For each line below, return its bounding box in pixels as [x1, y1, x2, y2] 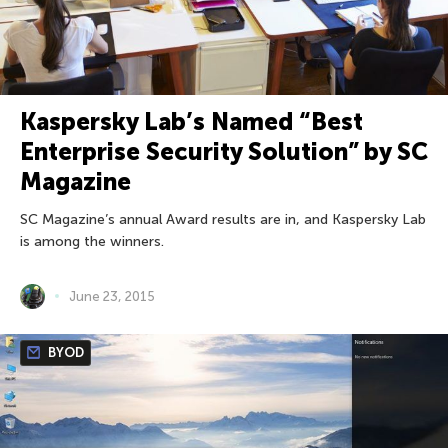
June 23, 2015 [69, 288, 155, 304]
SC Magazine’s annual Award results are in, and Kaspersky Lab [20, 210, 426, 228]
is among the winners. [20, 232, 164, 250]
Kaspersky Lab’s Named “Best [20, 106, 363, 136]
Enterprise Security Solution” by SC [20, 136, 428, 166]
